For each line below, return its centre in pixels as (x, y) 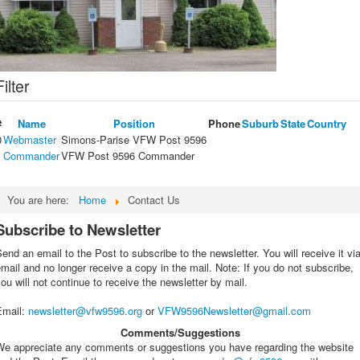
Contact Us (154, 200)
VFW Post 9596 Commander (128, 156)
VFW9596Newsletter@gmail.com (234, 311)
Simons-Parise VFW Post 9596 (134, 140)
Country (327, 124)
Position (134, 124)
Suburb (260, 124)
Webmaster (30, 140)
